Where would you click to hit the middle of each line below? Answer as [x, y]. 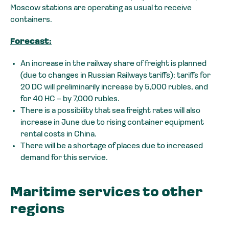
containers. [31, 20]
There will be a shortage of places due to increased [112, 146]
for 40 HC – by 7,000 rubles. [70, 99]
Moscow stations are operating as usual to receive [101, 8]
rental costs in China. [59, 135]
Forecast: [31, 42]
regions [37, 210]
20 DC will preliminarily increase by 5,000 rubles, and [114, 88]
